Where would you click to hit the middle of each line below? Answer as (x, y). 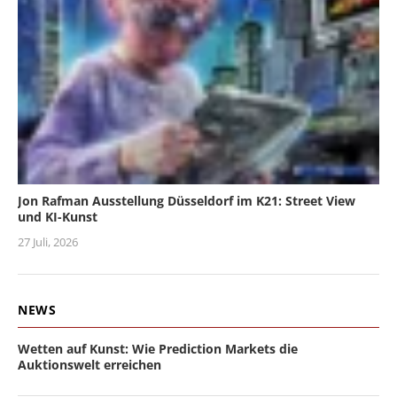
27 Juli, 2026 (48, 242)
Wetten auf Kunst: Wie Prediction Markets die (158, 349)
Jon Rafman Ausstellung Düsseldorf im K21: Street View (187, 201)
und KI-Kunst (58, 217)
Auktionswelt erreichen (90, 365)
